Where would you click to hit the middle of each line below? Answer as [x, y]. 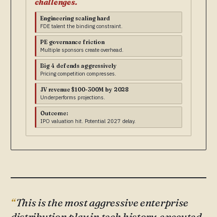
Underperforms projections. [73, 98]
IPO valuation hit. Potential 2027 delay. [88, 121]
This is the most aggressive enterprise [102, 203]
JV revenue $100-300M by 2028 [85, 90]
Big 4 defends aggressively [78, 66]
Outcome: [54, 114]
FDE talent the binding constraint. [81, 26]
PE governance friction [72, 42]
